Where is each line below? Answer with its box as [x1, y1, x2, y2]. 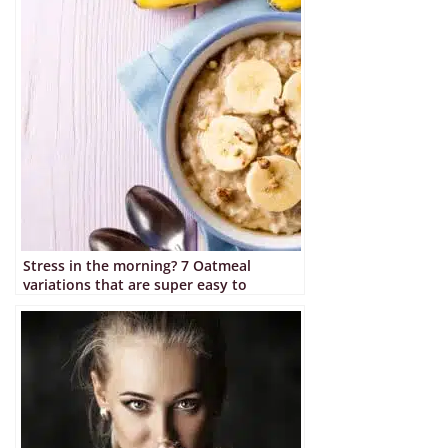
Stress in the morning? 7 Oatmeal [23, 255, 251, 275]
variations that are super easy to [23, 274, 247, 294]
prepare [23, 293, 77, 313]
